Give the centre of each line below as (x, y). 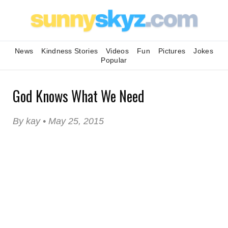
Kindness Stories (70, 51)
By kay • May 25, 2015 (58, 121)
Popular (114, 60)
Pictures (172, 51)
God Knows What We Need (79, 96)
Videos (117, 51)
